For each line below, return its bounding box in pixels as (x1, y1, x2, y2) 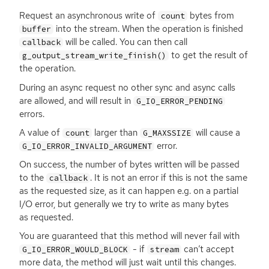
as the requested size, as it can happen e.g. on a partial (19, 184, 238, 197)
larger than (92, 126, 141, 139)
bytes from (187, 10, 235, 22)
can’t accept (181, 243, 235, 255)
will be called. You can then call (63, 36, 188, 49)
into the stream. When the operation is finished (53, 23, 244, 35)
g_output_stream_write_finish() (22, 50, 166, 61)
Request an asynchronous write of (19, 10, 158, 22)
